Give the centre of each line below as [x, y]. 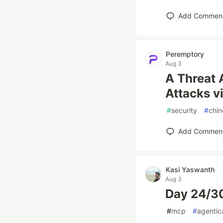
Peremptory [185, 54]
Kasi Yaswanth [190, 169]
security [184, 110]
